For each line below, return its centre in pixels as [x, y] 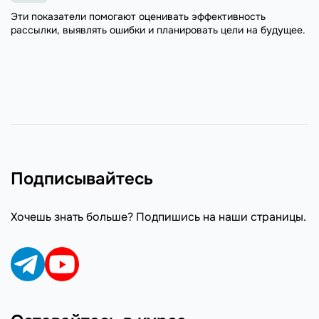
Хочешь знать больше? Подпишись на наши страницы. [158, 217]
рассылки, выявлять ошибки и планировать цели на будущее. [158, 30]
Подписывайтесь [82, 179]
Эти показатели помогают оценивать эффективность [138, 16]
